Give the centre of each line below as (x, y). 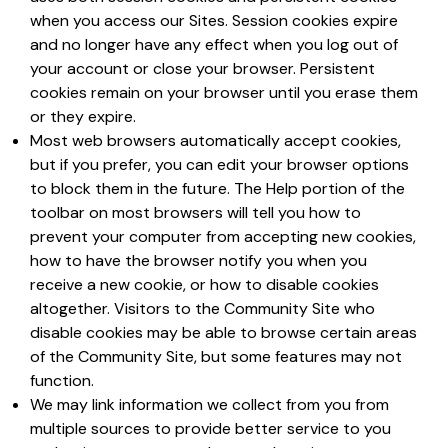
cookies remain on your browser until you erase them (224, 92)
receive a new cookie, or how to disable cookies (204, 284)
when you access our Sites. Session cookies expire (214, 20)
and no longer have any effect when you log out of (214, 44)
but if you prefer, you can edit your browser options (219, 164)
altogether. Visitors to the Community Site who (202, 308)
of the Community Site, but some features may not (216, 356)
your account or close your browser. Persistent (202, 68)
